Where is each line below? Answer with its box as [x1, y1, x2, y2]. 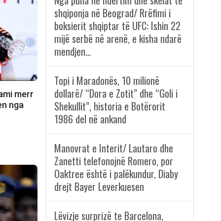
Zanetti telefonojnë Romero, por [54, 153, 173, 169]
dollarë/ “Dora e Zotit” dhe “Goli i [54, 86, 178, 101]
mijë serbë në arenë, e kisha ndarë [54, 31, 182, 46]
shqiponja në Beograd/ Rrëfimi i [54, 5, 171, 21]
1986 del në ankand [54, 111, 126, 127]
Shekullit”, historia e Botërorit [54, 99, 165, 114]
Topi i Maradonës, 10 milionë [54, 73, 159, 88]
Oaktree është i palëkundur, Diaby [54, 166, 178, 182]
